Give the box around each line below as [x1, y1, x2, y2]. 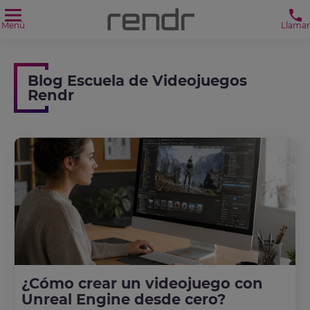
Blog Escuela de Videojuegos [28, 72, 247, 89]
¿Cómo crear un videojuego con [21, 274, 263, 292]
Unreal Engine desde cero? [21, 290, 226, 308]
